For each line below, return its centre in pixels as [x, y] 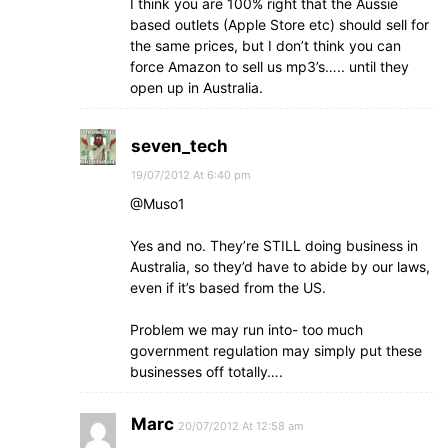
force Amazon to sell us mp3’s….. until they [269, 66]
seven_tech [179, 146]
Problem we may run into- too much [246, 329]
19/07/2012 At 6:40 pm [191, 175]
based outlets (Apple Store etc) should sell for [279, 24]
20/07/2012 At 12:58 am [241, 426]
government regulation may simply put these [276, 350]
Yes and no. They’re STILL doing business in [274, 245]
